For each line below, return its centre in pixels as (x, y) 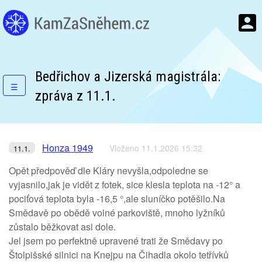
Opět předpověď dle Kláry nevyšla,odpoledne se (108, 170)
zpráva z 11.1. (75, 96)
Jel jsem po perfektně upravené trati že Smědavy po (116, 241)
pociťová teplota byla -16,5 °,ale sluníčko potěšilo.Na (117, 199)
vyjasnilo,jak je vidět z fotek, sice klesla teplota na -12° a (125, 185)
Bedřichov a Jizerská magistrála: (128, 77)
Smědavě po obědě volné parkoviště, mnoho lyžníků (117, 213)
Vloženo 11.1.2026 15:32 (156, 148)
